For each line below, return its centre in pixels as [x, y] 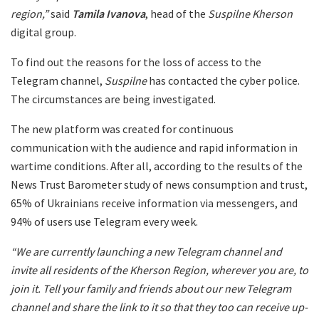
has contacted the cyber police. [223, 80]
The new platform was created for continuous [122, 129]
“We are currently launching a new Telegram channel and [146, 251]
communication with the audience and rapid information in [154, 147]
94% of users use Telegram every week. [104, 221]
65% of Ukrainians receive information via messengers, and [154, 203]
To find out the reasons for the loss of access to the [136, 62]
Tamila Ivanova [109, 13]
